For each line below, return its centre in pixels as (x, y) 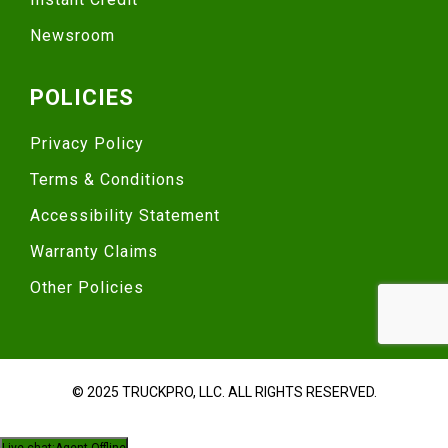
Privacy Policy (87, 143)
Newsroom (72, 35)
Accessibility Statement (125, 215)
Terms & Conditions (107, 179)
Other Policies (87, 287)
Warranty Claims (94, 251)
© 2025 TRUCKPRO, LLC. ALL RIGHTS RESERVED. (224, 391)
